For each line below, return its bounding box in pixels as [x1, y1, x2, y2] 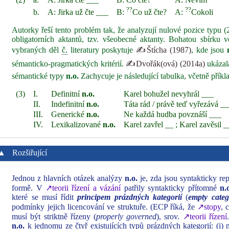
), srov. [156, 212, 183, 221]
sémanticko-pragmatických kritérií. [12, 59, 126, 68]
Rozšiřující [10, 148, 48, 157]
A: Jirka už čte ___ [48, 8, 109, 16]
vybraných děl [12, 45, 62, 54]
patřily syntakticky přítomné [121, 184, 220, 192]
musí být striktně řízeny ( [12, 212, 97, 221]
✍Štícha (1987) [136, 45, 191, 54]
